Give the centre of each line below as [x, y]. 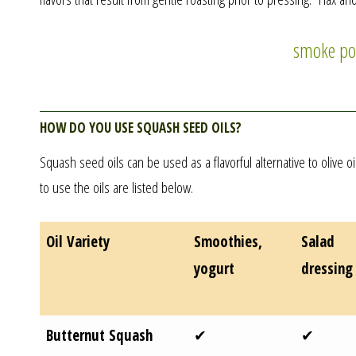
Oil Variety [78, 241]
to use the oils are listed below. [116, 187]
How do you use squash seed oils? [140, 126]
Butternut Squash [100, 335]
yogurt [215, 268]
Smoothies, [228, 241]
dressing [327, 268]
